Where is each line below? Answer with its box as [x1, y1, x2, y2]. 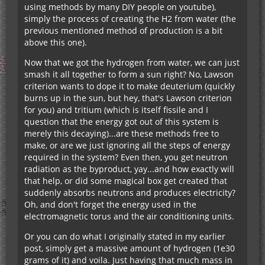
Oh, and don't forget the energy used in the [24, 199, 196, 211]
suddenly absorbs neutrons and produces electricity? [24, 187, 235, 199]
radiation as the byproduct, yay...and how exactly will [24, 163, 234, 175]
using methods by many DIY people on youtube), [24, 1, 216, 13]
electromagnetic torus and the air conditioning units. [24, 211, 234, 222]
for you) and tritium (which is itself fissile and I [24, 104, 208, 116]
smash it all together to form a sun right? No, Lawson [24, 69, 234, 80]
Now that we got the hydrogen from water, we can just [24, 57, 240, 69]
